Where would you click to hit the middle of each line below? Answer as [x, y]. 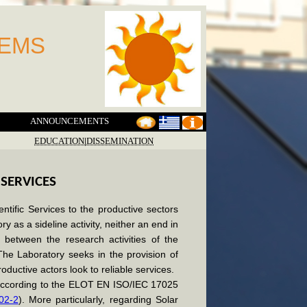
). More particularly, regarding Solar [98, 299]
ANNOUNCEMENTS [69, 121]
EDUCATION [59, 141]
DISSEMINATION [120, 141]
